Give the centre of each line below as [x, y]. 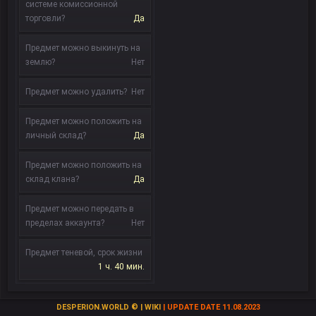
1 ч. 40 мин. [121, 267]
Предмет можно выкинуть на [83, 48]
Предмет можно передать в [80, 209]
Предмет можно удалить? [76, 92]
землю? [40, 62]
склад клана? [52, 179]
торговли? [45, 18]
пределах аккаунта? [65, 223]
